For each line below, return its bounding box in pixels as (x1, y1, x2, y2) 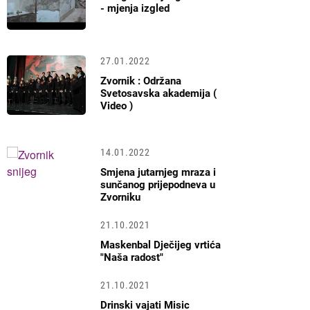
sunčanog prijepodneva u (100, 179, 216, 192)
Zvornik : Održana (100, 75, 182, 88)
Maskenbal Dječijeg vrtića (100, 239, 221, 252)
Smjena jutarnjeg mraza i (100, 166, 217, 179)
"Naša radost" (100, 251, 164, 264)
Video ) (100, 100, 134, 113)
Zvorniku (100, 191, 141, 204)
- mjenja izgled (100, 2, 170, 15)
